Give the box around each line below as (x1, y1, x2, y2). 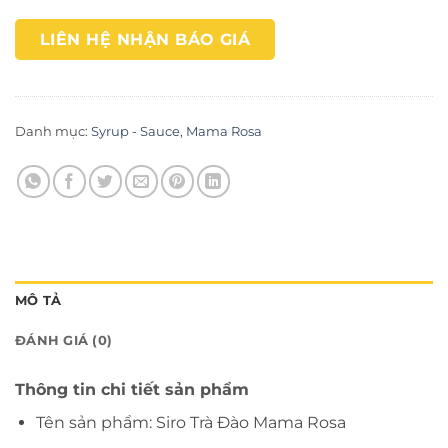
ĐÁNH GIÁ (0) (15, 332, 113, 348)
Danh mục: (15, 123, 91, 139)
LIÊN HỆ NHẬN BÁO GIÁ (40, 30, 251, 50)
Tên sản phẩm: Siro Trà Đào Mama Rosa (35, 412, 346, 432)
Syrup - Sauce (91, 123, 180, 139)
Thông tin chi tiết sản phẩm (15, 379, 249, 399)
